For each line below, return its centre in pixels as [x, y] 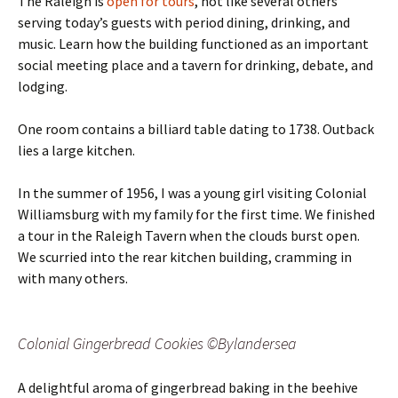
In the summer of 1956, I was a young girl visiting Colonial [192, 192]
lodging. [44, 86]
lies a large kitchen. [76, 150]
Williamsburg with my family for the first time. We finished [196, 214]
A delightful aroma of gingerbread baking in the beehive [188, 387]
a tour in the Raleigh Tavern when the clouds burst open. [189, 235]
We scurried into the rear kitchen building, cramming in [185, 256]
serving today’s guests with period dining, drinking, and [184, 22]
